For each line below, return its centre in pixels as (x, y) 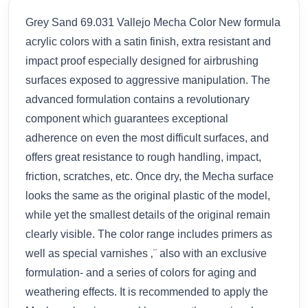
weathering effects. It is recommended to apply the (147, 291)
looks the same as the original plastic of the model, (148, 195)
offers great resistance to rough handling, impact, (143, 157)
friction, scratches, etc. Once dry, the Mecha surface (150, 176)
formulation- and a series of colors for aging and (141, 272)
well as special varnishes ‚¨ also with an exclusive (146, 253)
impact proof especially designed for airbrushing (142, 60)
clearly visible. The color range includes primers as (149, 234)
